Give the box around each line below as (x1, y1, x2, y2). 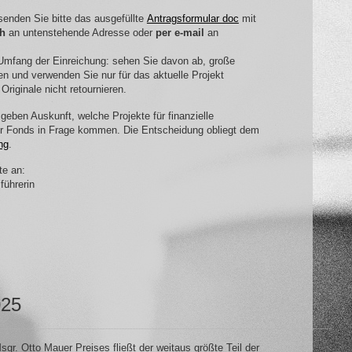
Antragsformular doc (146, 13, 239, 25)
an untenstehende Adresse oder (5, 27, 156, 39)
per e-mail (155, 27, 204, 39)
